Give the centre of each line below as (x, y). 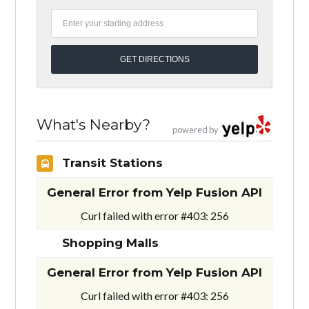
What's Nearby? (94, 124)
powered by (195, 129)
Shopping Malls (109, 242)
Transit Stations (111, 162)
